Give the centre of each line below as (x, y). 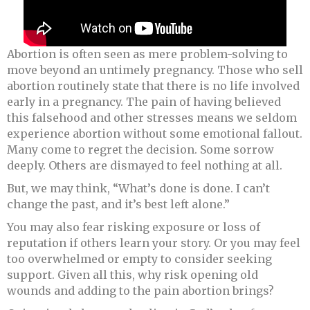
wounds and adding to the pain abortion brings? (140, 290)
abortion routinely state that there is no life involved (153, 85)
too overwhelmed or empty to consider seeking (139, 258)
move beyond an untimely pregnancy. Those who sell (155, 70)
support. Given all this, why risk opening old (133, 274)
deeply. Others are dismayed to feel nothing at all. (145, 165)
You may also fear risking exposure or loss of (134, 227)
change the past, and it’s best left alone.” (118, 204)
